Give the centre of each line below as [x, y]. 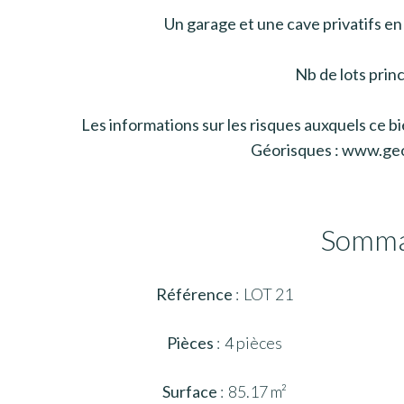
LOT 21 [268, 294]
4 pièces [253, 343]
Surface [191, 391]
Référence [195, 294]
